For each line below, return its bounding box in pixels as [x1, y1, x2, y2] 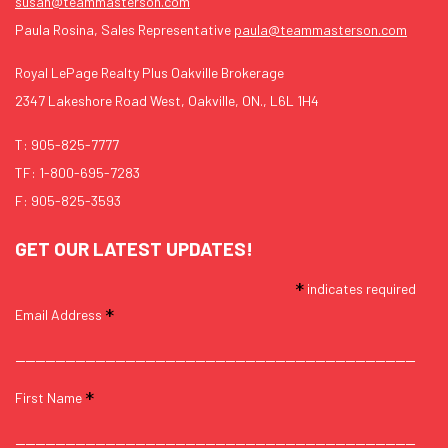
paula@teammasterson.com [234, 20, 407, 38]
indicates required [304, 280, 417, 297]
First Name [15, 388, 85, 406]
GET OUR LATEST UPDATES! [15, 237, 253, 260]
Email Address [15, 306, 105, 323]
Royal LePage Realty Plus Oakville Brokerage [15, 64, 284, 82]
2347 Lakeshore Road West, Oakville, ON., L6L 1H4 [15, 92, 319, 110]
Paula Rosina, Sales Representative [15, 20, 234, 38]
